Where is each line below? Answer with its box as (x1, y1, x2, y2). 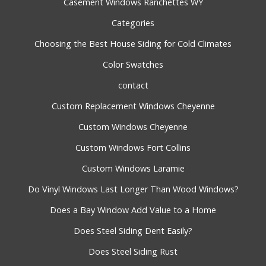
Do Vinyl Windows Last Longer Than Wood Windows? (27, 183, 239, 195)
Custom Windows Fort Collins (75, 142, 191, 154)
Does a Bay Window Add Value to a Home (50, 204, 216, 216)
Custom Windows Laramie (81, 163, 185, 175)
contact (118, 80, 148, 91)
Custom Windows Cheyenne (78, 121, 188, 133)
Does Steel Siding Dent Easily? (74, 225, 192, 237)
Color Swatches (103, 59, 163, 71)
